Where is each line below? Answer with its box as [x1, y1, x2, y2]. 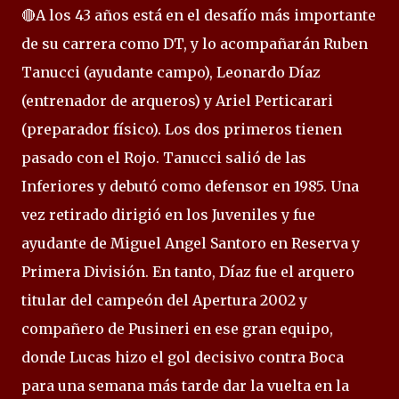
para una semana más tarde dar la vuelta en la [21, 377, 349, 395]
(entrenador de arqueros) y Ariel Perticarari [21, 92, 333, 110]
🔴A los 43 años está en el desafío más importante [21, 6, 376, 24]
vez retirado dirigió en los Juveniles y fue [21, 206, 315, 224]
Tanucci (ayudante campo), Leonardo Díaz [21, 63, 321, 81]
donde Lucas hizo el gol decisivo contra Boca [21, 348, 344, 366]
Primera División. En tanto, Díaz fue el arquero [21, 263, 354, 281]
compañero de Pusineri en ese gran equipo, [21, 320, 333, 338]
